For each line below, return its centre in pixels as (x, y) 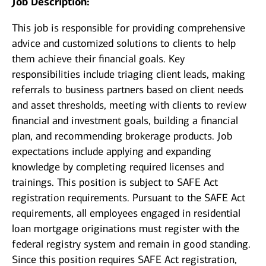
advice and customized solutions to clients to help (124, 44)
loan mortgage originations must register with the (126, 229)
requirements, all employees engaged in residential (126, 213)
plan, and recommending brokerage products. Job (122, 136)
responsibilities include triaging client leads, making (129, 75)
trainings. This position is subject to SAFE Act (115, 183)
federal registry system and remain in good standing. (131, 244)
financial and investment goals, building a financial (125, 121)
